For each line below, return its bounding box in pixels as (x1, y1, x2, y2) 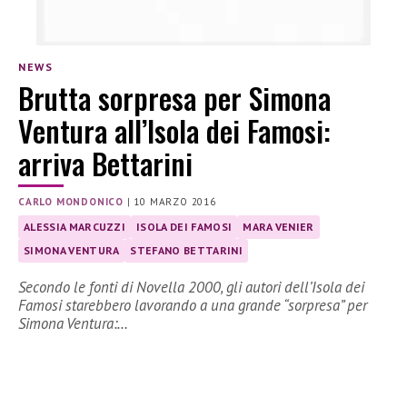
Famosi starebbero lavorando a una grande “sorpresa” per (18, 295, 367, 316)
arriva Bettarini (18, 142, 193, 185)
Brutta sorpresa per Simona (18, 76, 331, 120)
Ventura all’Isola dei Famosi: (18, 109, 331, 153)
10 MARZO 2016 (134, 195, 216, 209)
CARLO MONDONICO (18, 195, 124, 209)
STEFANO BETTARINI (130, 243, 243, 258)
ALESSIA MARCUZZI (24, 220, 126, 234)
